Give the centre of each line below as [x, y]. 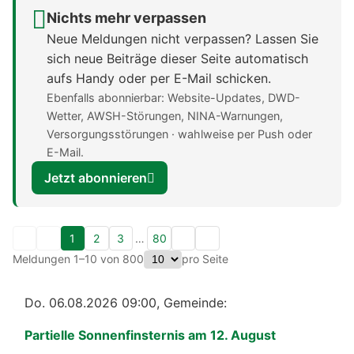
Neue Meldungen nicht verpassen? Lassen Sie [183, 38]
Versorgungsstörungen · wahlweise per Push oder [179, 134]
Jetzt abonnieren [96, 177]
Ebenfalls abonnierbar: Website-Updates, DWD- [173, 97]
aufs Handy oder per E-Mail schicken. [159, 78]
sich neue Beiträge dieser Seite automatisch [177, 58]
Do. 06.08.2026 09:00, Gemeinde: [126, 302]
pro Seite [205, 259]
